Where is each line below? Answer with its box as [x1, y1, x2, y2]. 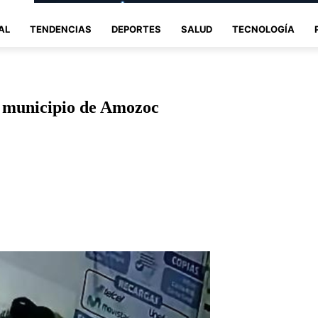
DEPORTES [111, 23, 161, 35]
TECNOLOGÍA [232, 23, 295, 35]
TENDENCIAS [30, 23, 92, 35]
